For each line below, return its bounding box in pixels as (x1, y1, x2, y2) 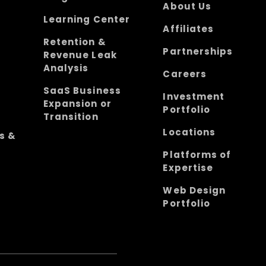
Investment (163, 90, 224, 103)
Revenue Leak (43, 48, 117, 61)
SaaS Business (43, 84, 121, 97)
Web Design (163, 183, 226, 197)
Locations (163, 125, 216, 138)
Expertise (163, 161, 213, 174)
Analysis (43, 61, 89, 74)
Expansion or (43, 97, 112, 110)
